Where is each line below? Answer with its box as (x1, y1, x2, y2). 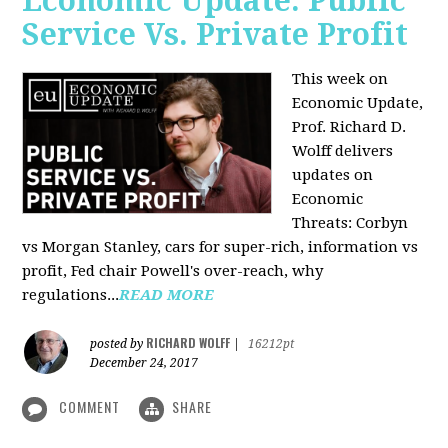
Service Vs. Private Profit (22, 17, 409, 53)
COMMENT (55, 396, 125, 418)
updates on (292, 166, 374, 185)
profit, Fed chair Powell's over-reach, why (22, 262, 324, 281)
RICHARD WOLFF (146, 334, 231, 352)
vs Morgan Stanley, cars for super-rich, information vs (22, 238, 419, 257)
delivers (331, 142, 394, 161)
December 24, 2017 (90, 356, 199, 371)
